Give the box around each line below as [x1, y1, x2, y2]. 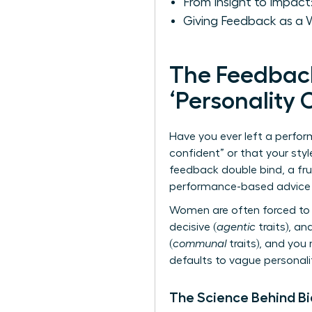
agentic [217, 221, 256, 233]
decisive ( [169, 221, 217, 233]
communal [173, 238, 226, 250]
